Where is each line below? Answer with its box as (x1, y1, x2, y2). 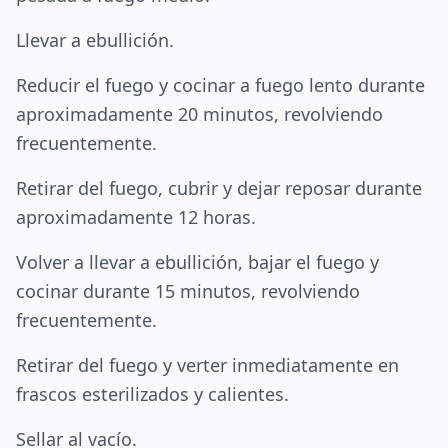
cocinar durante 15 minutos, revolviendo (16, 279, 360, 303)
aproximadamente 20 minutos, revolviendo (16, 102, 383, 126)
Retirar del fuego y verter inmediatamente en (16, 353, 399, 377)
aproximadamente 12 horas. (16, 205, 256, 229)
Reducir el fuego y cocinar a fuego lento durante (16, 73, 425, 97)
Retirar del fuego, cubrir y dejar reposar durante (16, 176, 422, 200)
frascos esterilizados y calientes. (16, 382, 289, 406)
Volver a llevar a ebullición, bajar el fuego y (16, 250, 379, 274)
